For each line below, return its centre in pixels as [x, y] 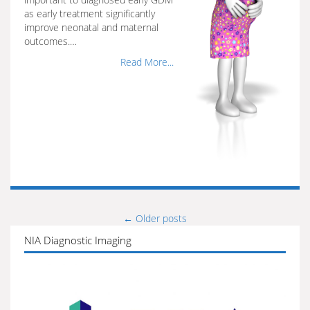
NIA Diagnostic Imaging [78, 240]
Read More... [147, 62]
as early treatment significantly [90, 13]
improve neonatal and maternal [91, 27]
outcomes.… [51, 41]
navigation [43, 247]
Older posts [160, 218]
